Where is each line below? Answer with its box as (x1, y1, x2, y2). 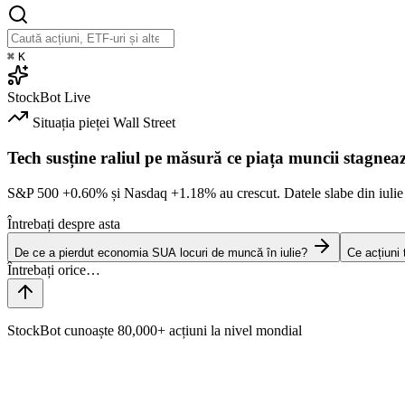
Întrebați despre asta (7, 215, 120, 231)
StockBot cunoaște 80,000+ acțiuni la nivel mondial (7, 322, 302, 338)
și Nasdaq (108, 184, 171, 201)
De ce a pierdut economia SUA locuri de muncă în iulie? (14, 245, 307, 259)
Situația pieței (33, 115, 109, 131)
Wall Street (113, 115, 175, 131)
